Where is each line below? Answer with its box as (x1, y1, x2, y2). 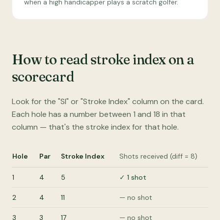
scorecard (12, 68, 74, 85)
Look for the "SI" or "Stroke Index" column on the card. (12, 96, 204, 107)
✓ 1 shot (119, 173, 146, 182)
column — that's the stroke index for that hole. (12, 122, 179, 132)
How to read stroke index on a (12, 51, 194, 68)
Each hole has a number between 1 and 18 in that (12, 109, 186, 119)
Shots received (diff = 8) (119, 152, 197, 161)
